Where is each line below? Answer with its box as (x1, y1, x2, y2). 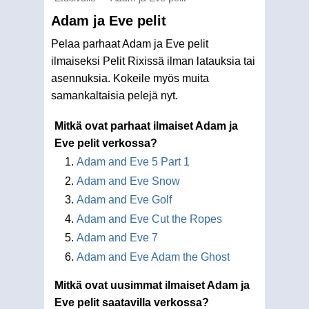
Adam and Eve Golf (77, 194, 172, 206)
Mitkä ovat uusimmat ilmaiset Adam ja (54, 279, 250, 291)
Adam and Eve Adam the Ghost (77, 250, 230, 263)
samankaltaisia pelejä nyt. (51, 90, 178, 101)
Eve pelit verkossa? (54, 137, 157, 149)
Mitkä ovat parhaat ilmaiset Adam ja (54, 120, 238, 132)
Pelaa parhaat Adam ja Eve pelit (51, 38, 208, 50)
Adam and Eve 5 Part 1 (77, 156, 190, 168)
